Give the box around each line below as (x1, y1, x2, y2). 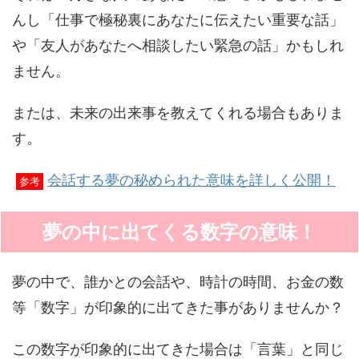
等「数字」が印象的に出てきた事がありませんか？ (12, 299, 344, 316)
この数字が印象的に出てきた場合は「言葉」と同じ (12, 341, 344, 357)
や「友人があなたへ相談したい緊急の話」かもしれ (12, 37, 344, 54)
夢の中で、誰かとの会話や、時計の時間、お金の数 (12, 273, 344, 290)
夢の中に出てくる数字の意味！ (42, 220, 317, 244)
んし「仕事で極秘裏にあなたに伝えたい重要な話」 (12, 11, 344, 28)
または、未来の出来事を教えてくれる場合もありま (12, 104, 344, 121)
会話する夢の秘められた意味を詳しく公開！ (47, 171, 336, 188)
